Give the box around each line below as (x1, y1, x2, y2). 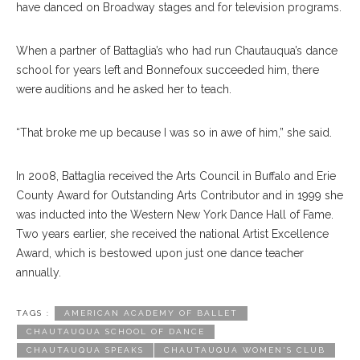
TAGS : (16, 309, 50, 317)
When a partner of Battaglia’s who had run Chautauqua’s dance (16, 44, 337, 57)
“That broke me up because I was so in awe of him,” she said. (16, 126, 332, 139)
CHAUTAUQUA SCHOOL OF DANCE (27, 327, 205, 336)
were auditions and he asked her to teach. (16, 83, 231, 96)
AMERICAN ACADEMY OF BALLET (64, 309, 238, 317)
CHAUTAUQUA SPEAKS (27, 346, 144, 354)
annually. (16, 266, 61, 279)
